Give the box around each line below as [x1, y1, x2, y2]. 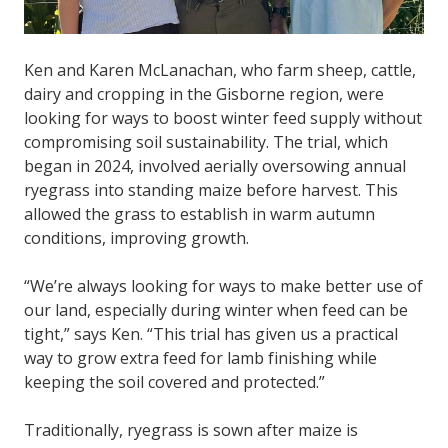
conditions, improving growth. [24, 227, 253, 250]
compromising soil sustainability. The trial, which [24, 131, 388, 154]
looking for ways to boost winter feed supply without [24, 107, 422, 130]
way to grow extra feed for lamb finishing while [24, 347, 377, 370]
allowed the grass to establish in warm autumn [24, 203, 375, 226]
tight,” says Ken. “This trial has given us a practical [24, 323, 398, 346]
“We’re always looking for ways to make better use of [24, 275, 423, 298]
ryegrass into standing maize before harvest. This [24, 179, 398, 202]
